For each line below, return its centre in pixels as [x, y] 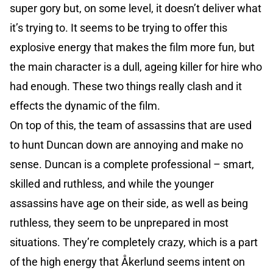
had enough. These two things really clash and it [126, 87]
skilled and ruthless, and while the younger [112, 184]
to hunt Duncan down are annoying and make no [126, 145]
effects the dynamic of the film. [85, 106]
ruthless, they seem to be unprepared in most [119, 223]
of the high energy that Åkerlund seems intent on [127, 262]
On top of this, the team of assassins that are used [131, 126]
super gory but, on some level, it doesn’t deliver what [136, 9]
